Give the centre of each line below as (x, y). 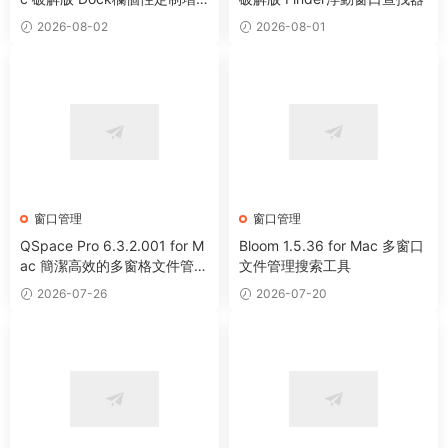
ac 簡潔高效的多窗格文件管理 (114, 266)
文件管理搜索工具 (295, 266)
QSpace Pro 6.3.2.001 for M (112, 246)
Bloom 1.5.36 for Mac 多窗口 (331, 246)
